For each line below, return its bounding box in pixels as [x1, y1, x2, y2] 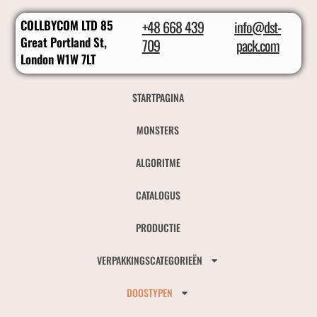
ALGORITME [135, 155, 180, 171]
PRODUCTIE [135, 220, 180, 236]
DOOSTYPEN [126, 285, 173, 301]
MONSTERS [137, 122, 180, 138]
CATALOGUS [135, 188, 180, 203]
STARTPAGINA [132, 90, 184, 105]
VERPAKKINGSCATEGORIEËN [96, 253, 202, 268]
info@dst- [234, 16, 282, 38]
